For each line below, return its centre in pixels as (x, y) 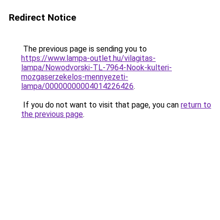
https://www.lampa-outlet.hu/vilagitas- (88, 58)
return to (196, 105)
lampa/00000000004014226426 (77, 86)
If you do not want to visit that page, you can (101, 105)
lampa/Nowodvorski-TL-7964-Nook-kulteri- (96, 68)
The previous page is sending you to (84, 49)
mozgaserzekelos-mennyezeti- (75, 77)
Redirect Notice (42, 17)
